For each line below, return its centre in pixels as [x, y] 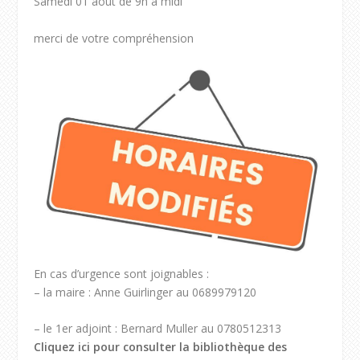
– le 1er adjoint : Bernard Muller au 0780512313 [158, 329]
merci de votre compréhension [114, 38]
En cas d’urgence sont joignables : [122, 273]
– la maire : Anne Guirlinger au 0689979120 [145, 292]
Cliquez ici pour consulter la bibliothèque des [161, 347]
